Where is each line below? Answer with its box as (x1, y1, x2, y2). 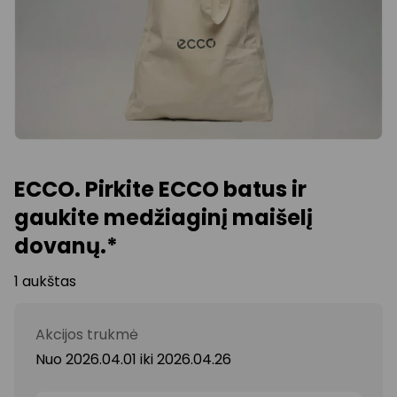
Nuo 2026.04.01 (35, 348, 140, 370)
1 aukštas (14, 270, 76, 292)
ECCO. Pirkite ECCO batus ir (14, 174, 307, 204)
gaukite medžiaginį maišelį (14, 202, 313, 232)
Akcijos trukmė (35, 323, 138, 345)
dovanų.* (14, 230, 118, 261)
